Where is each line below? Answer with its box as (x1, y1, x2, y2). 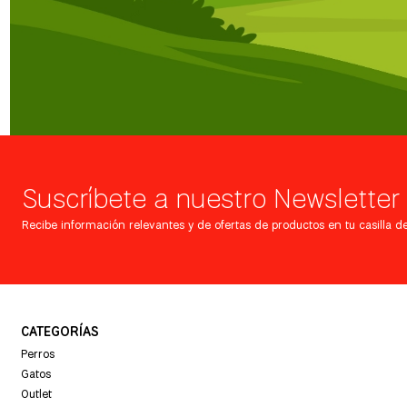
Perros (21, 345, 55, 362)
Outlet (21, 385, 53, 402)
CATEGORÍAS (21, 322, 100, 341)
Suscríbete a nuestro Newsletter (22, 180, 400, 217)
